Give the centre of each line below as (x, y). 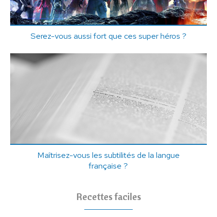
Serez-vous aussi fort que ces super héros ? (108, 36)
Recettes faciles (108, 197)
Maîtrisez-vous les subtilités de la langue (108, 155)
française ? (108, 166)
